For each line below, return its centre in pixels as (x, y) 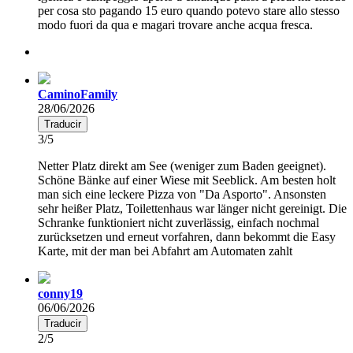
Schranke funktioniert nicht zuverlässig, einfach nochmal (178, 222)
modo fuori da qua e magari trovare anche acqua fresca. (175, 24)
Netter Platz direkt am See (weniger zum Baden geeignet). (182, 165)
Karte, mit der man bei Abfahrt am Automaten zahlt (165, 251)
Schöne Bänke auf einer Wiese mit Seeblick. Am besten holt (187, 180)
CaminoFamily (78, 94)
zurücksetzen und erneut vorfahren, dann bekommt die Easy (187, 236)
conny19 (60, 293)
